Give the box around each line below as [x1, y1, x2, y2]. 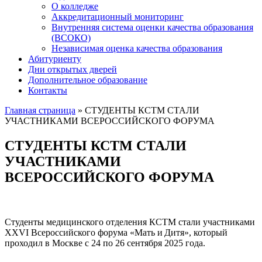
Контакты [28, 85, 67, 95]
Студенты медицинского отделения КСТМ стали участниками [5, 216, 255, 227]
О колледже [51, 1, 98, 11]
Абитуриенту [28, 54, 81, 64]
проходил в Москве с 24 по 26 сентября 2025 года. [5, 237, 205, 248]
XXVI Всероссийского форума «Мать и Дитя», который [5, 227, 227, 237]
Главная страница [5, 105, 75, 115]
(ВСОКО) [51, 33, 91, 43]
